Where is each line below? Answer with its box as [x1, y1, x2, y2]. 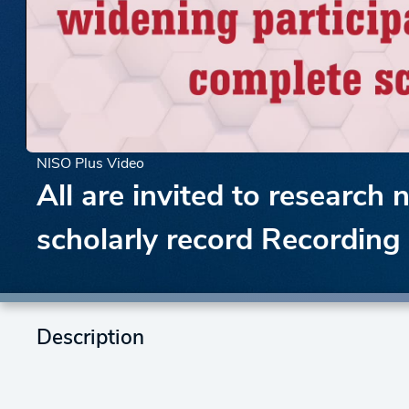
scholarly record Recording [37, 227, 401, 257]
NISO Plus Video [37, 157, 144, 173]
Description [37, 329, 144, 351]
